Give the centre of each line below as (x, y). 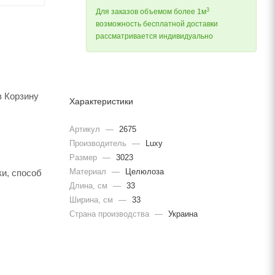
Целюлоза (143, 171)
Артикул (86, 129)
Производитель (99, 143)
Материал (89, 171)
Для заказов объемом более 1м (151, 12)
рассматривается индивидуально (154, 37)
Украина (182, 214)
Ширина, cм (92, 199)
